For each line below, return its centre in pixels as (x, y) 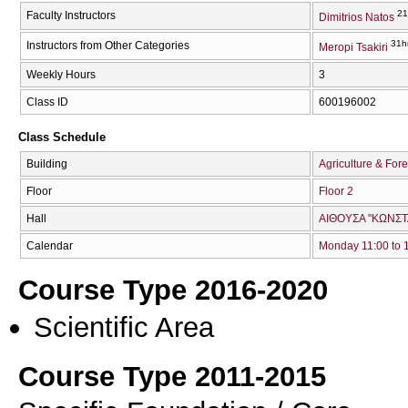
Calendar (50, 246)
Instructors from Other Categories (108, 45)
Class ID (47, 102)
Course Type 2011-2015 (172, 377)
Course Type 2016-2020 (173, 290)
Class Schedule (62, 138)
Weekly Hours (61, 74)
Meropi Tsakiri (353, 47)
